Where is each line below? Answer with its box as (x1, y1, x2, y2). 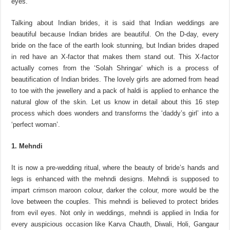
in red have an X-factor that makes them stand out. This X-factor (11, 52, 219, 61)
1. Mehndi (11, 142, 43, 150)
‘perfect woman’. (11, 120, 61, 128)
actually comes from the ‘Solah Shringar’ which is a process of (11, 64, 219, 72)
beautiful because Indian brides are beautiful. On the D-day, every (11, 30, 219, 38)
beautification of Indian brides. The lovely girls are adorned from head (11, 75, 219, 83)
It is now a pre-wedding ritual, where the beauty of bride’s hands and (11, 163, 219, 171)
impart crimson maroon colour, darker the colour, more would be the (11, 186, 219, 194)
